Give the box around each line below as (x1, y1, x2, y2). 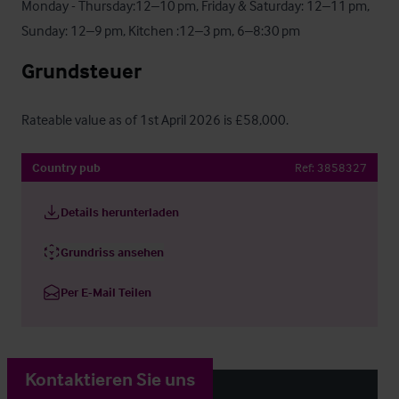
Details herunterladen (61, 204, 179, 219)
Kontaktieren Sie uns (25, 367, 195, 390)
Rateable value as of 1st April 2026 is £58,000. (21, 110, 289, 128)
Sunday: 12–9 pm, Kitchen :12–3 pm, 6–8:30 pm (21, 21, 300, 39)
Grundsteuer (21, 58, 142, 84)
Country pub (32, 159, 101, 175)
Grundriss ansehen (61, 244, 164, 259)
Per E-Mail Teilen (61, 284, 151, 299)
